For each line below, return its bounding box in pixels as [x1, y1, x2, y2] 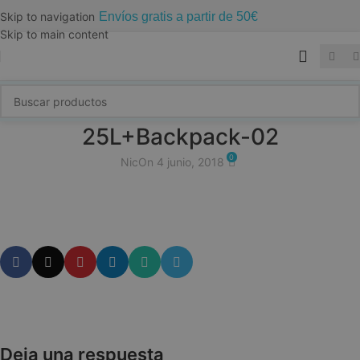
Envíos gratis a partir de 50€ [99, 9, 261, 23]
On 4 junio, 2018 [138, 155, 225, 169]
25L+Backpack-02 [81, 123, 279, 150]
